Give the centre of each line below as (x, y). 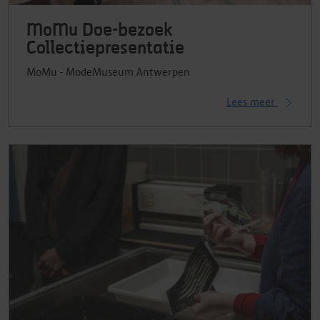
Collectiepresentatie (105, 49)
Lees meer (252, 102)
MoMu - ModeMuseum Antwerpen (108, 72)
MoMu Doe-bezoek (100, 31)
